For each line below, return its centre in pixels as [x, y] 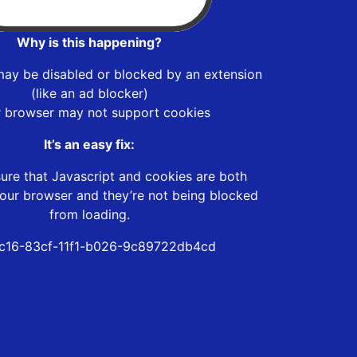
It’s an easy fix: [89, 144]
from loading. [89, 214]
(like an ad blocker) [89, 93]
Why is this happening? [89, 42]
